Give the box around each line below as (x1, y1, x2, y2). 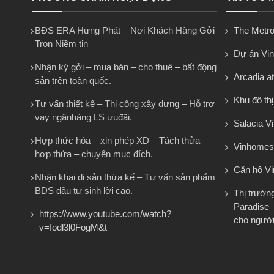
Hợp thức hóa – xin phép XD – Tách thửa (35, 135, 200, 146)
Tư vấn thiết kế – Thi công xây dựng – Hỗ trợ (35, 98, 215, 109)
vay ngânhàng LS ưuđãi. (35, 112, 132, 122)
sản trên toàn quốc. (35, 75, 111, 86)
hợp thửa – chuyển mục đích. (35, 149, 153, 159)
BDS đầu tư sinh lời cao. (35, 185, 133, 196)
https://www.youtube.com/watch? (39, 209, 171, 219)
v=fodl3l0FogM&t (39, 222, 107, 232)
